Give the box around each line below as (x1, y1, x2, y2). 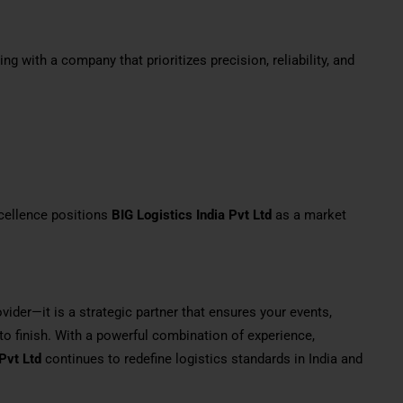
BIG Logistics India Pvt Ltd (112, 206, 272, 223)
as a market (272, 206, 346, 223)
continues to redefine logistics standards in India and (41, 350, 363, 367)
